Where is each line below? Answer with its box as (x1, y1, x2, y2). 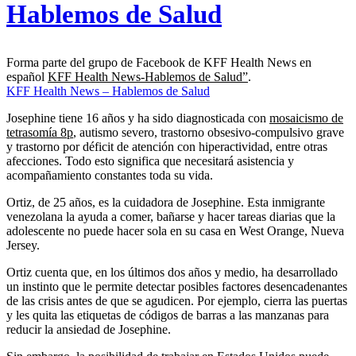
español (6, 70, 48, 84)
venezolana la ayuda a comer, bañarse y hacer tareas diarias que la (6, 210, 335, 224)
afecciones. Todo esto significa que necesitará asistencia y (6, 154, 294, 168)
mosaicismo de (269, 111, 343, 126)
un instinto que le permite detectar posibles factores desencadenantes (6, 280, 347, 294)
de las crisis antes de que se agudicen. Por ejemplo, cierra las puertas (6, 294, 347, 308)
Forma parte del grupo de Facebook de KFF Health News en (6, 56, 311, 70)
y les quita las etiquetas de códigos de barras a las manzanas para (6, 308, 329, 323)
